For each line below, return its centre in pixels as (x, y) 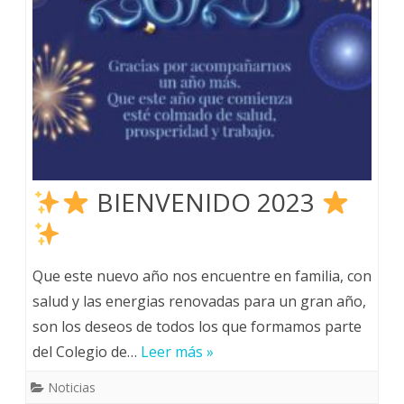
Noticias (72, 387)
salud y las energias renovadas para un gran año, (199, 301)
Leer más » (177, 352)
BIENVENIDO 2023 (205, 202)
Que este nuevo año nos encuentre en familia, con (202, 276)
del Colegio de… (87, 352)
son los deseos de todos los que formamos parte (197, 326)
